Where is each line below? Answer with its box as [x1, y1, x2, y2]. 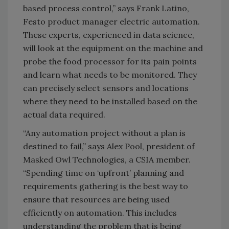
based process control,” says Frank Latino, [23, 3, 189, 13]
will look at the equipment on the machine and [23, 42, 203, 53]
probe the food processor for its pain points [23, 56, 197, 66]
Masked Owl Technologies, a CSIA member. [23, 154, 191, 165]
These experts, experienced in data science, [23, 29, 194, 40]
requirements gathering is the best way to [23, 180, 188, 191]
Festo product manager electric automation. [23, 16, 200, 27]
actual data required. [23, 109, 105, 120]
